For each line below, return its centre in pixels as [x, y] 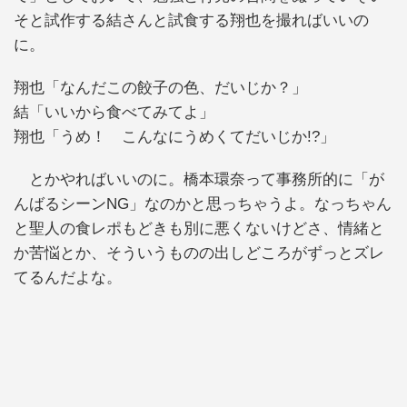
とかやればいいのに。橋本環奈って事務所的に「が [199, 180]
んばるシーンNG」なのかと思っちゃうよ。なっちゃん [203, 204]
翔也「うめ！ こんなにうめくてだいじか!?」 [174, 136]
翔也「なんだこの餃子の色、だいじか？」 [160, 87]
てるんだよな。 [68, 278]
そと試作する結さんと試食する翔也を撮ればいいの [191, 20]
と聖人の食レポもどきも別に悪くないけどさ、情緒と [199, 229]
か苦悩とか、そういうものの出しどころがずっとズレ [199, 253]
